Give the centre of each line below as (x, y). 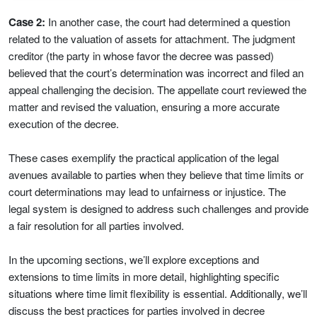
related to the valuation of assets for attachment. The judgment (152, 39)
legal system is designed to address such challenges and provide (158, 208)
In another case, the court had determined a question (168, 22)
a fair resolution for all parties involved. (96, 225)
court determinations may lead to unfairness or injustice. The (147, 191)
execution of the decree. (64, 123)
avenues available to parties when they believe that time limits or (156, 174)
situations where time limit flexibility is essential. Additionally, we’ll (158, 293)
